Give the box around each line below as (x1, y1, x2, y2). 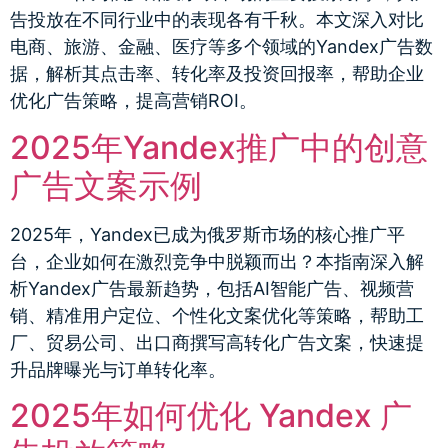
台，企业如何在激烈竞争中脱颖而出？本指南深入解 (10, 250, 424, 272)
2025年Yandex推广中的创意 (10, 127, 428, 167)
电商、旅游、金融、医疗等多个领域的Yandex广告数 (10, 36, 433, 58)
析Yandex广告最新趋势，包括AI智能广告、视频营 (10, 277, 414, 299)
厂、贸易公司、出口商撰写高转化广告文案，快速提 (10, 331, 424, 353)
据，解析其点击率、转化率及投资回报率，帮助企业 (10, 63, 424, 85)
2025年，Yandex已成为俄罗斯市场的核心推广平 (10, 223, 405, 245)
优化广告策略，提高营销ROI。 (10, 90, 257, 112)
